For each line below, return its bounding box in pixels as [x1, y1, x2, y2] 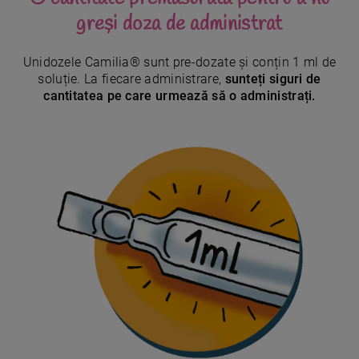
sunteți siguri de [224, 71, 321, 87]
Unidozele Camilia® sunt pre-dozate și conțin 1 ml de [22, 54, 337, 71]
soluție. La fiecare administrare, [38, 71, 225, 87]
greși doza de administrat [76, 10, 283, 39]
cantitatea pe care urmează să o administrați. [43, 88, 316, 104]
